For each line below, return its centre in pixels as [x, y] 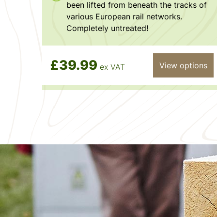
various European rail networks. [124, 16]
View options [183, 65]
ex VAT [112, 67]
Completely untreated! [107, 28]
